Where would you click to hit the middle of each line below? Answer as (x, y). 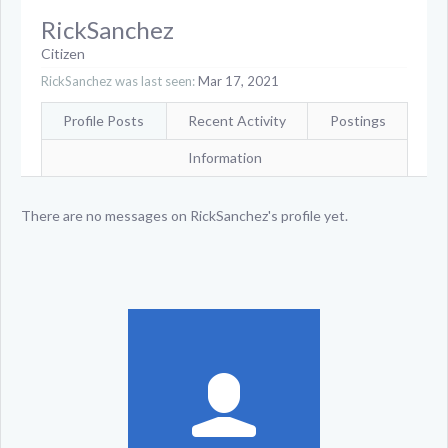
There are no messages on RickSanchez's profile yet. (184, 215)
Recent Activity (237, 120)
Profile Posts (104, 120)
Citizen (63, 53)
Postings (357, 120)
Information (224, 157)
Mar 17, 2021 (238, 81)
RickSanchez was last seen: (118, 81)
